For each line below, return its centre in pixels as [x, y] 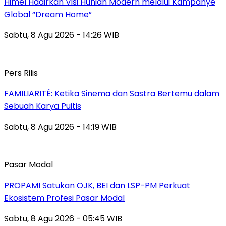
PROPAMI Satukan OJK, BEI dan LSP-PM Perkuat [97, 185]
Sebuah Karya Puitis [43, 106]
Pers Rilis [21, 73]
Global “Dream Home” [48, 14]
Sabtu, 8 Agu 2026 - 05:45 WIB [63, 218]
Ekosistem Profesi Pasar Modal [64, 198]
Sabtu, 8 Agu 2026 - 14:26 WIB [62, 35]
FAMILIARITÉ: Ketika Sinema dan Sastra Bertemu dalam [112, 93]
